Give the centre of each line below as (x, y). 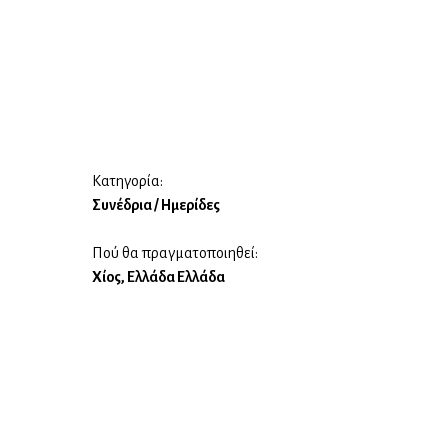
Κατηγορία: (127, 181)
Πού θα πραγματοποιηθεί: (174, 253)
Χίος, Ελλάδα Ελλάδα (158, 277)
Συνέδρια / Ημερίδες (155, 205)
